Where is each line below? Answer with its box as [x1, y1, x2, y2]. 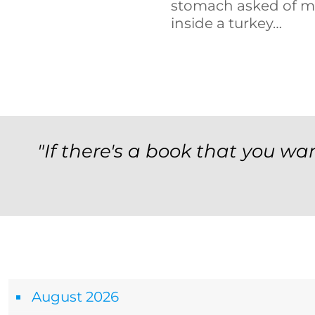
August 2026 [32, 288, 119, 305]
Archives [8, 250, 70, 270]
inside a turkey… [171, 15, 283, 32]
